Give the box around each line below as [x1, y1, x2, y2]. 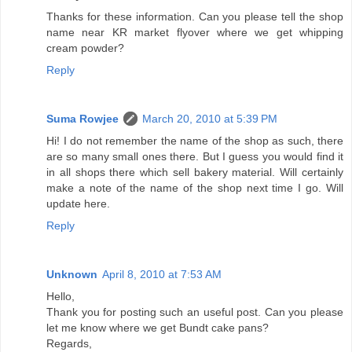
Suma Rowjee [46, 112, 119, 126]
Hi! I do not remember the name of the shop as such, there [46, 134, 343, 148]
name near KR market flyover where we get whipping [46, 26, 343, 39]
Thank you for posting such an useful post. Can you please [46, 306, 343, 319]
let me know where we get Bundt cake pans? [46, 321, 269, 335]
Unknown [46, 268, 97, 281]
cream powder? [46, 42, 124, 55]
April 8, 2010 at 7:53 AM [102, 268, 222, 281]
